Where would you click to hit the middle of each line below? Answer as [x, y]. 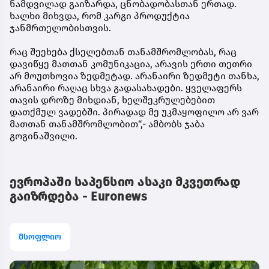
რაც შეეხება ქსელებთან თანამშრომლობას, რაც [123, 52]
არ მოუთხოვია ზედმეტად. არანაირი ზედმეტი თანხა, [134, 76]
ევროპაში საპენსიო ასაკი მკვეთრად [125, 182]
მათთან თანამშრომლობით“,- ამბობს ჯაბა [107, 124]
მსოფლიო [40, 237]
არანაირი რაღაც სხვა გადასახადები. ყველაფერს [126, 88]
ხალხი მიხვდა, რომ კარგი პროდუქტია [100, 16]
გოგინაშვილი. [44, 136]
